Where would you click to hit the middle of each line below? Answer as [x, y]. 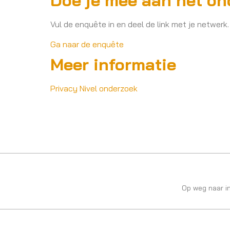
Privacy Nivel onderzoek [94, 88]
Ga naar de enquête [89, 44]
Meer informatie [116, 64]
